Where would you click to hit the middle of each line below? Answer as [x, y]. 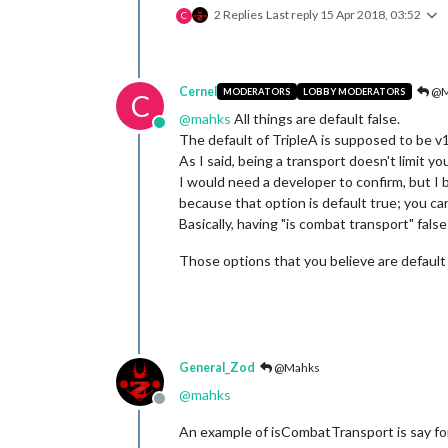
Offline [182, 408]
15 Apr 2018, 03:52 [370, 14]
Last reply [293, 14]
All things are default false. [315, 118]
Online [180, 132]
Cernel [198, 91]
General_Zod [217, 367]
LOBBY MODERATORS [354, 92]
